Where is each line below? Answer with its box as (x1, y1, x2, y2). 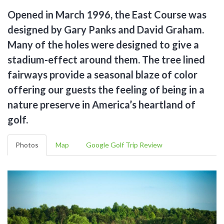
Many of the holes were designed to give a (7, 38, 199, 50)
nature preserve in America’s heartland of (7, 98, 195, 110)
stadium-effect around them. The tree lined (7, 53, 205, 65)
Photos (15, 140, 38, 149)
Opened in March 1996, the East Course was (7, 8, 206, 20)
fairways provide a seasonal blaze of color (7, 68, 197, 80)
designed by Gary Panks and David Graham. (7, 23, 204, 35)
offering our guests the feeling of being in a (7, 83, 204, 95)
